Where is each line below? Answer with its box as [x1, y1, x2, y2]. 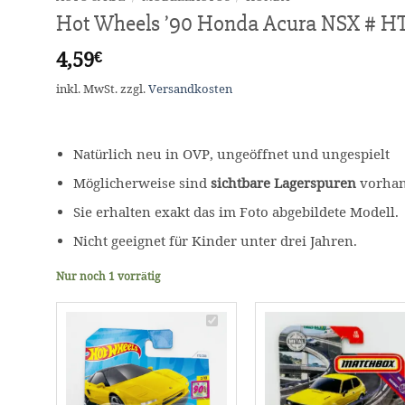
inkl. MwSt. [56, 81, 118, 98]
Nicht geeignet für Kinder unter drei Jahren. [73, 232, 358, 250]
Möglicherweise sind [73, 174, 212, 193]
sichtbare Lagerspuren [211, 174, 357, 193]
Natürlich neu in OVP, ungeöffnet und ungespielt [73, 146, 391, 164]
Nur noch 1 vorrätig [56, 268, 160, 283]
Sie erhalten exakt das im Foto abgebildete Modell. [73, 203, 400, 221]
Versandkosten [148, 81, 232, 98]
